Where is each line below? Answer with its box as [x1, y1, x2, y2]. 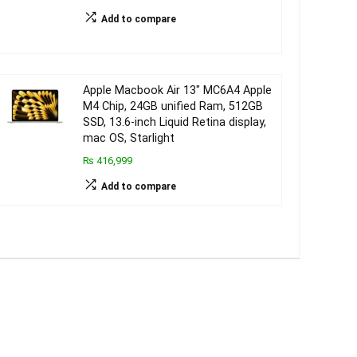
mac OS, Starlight [82, 131, 175, 145]
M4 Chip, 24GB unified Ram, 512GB [82, 100, 263, 113]
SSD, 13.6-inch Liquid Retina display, [82, 116, 266, 129]
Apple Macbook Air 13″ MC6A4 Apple [82, 84, 272, 97]
